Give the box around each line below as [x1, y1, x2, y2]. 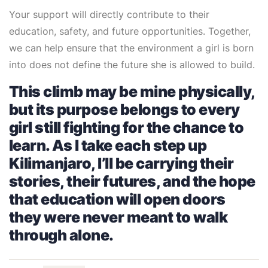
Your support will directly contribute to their [9, 8, 209, 20]
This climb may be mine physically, [9, 82, 255, 100]
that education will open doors [9, 190, 226, 208]
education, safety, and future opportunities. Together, [9, 25, 251, 37]
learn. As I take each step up [9, 136, 207, 154]
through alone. [9, 226, 114, 244]
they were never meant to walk [9, 208, 228, 226]
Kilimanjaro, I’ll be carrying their [9, 154, 234, 172]
